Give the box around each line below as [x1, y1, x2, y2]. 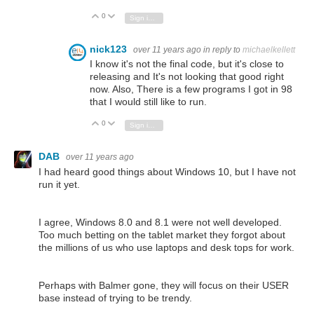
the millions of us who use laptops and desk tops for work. [39, 241, 294, 253]
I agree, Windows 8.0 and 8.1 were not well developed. [39, 216, 285, 228]
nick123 [90, 43, 130, 55]
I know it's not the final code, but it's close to [90, 58, 284, 70]
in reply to [203, 44, 243, 55]
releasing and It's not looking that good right [90, 71, 284, 83]
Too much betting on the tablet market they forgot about [39, 228, 285, 240]
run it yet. [39, 178, 80, 190]
